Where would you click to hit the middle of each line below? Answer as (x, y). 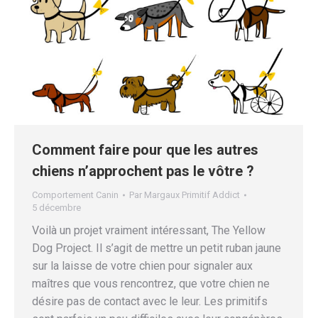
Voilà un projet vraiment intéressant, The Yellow (149, 231)
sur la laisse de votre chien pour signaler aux (142, 266)
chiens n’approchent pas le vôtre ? (143, 171)
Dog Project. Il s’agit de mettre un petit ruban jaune (157, 248)
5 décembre (56, 208)
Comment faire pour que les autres (145, 150)
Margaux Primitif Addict (192, 195)
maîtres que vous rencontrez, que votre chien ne (151, 284)
